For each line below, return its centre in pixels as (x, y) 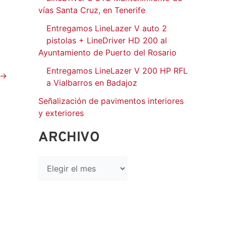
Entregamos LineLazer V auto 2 (107, 29)
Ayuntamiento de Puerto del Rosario (107, 53)
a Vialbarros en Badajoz (92, 83)
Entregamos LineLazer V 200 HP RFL (117, 71)
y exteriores (61, 113)
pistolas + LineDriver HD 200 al (107, 41)
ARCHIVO (69, 138)
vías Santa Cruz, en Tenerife (92, 10)
